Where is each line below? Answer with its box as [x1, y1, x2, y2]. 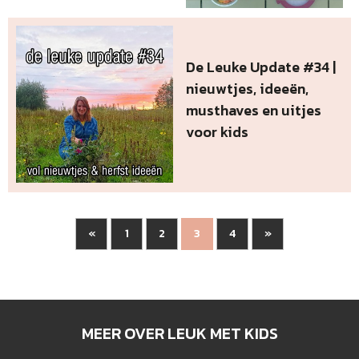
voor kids [186, 120, 249, 143]
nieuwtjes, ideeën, [186, 77, 309, 99]
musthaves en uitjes [186, 99, 322, 121]
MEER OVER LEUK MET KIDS [81, 321, 278, 345]
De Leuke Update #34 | [186, 55, 337, 78]
